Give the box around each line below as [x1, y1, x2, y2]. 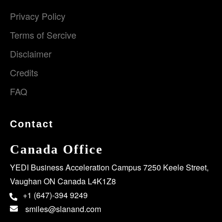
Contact [10, 118, 54, 129]
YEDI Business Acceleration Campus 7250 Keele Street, [10, 162, 209, 173]
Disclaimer [10, 47, 52, 60]
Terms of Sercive [10, 28, 76, 41]
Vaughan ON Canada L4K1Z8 [10, 175, 116, 187]
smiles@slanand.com [25, 203, 101, 215]
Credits [10, 66, 38, 79]
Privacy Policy [10, 9, 65, 22]
